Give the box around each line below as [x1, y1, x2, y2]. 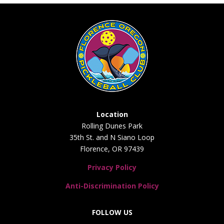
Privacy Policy [87, 162, 136, 172]
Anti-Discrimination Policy [65, 181, 159, 190]
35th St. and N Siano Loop [69, 132, 154, 142]
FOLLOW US [91, 207, 132, 217]
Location [96, 109, 128, 119]
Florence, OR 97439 [80, 144, 144, 153]
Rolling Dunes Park [81, 121, 142, 130]
